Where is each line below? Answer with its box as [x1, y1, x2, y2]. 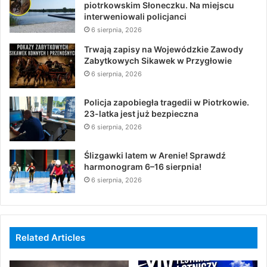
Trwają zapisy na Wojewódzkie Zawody [84, 44, 243, 54]
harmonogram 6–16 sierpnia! [84, 161, 201, 172]
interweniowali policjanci [84, 11, 187, 21]
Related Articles [15, 231, 85, 243]
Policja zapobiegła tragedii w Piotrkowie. [84, 97, 249, 107]
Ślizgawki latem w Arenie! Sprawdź [84, 150, 226, 160]
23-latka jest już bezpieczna [84, 108, 198, 119]
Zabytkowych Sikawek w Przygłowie [84, 55, 232, 66]
